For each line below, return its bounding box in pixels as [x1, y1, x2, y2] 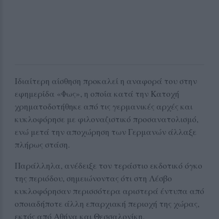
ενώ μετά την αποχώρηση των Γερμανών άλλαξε [15, 126, 197, 137]
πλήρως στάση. [15, 138, 70, 150]
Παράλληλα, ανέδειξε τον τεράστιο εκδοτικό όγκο [15, 159, 202, 171]
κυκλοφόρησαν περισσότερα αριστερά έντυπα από [15, 185, 204, 197]
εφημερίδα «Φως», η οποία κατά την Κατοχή [15, 88, 179, 99]
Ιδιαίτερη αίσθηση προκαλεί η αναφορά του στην [15, 75, 197, 87]
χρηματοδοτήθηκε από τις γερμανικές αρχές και [15, 100, 193, 112]
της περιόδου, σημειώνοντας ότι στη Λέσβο [15, 172, 172, 184]
